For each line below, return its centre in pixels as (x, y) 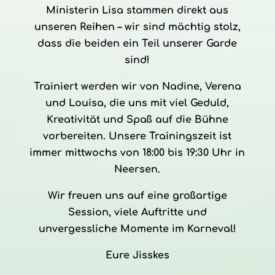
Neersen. (137, 169)
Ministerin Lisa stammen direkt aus (137, 10)
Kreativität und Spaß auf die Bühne (137, 120)
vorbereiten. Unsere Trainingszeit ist (137, 136)
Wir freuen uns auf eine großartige (137, 196)
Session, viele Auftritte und (137, 212)
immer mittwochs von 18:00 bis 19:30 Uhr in (137, 153)
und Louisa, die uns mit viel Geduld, (137, 103)
